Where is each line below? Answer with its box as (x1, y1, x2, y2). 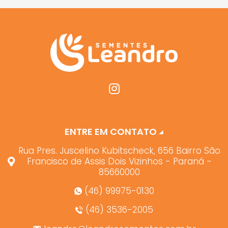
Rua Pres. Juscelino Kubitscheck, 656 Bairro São (18, 145, 220, 157)
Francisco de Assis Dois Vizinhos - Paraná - (26, 155, 212, 168)
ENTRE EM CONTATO (65, 125, 159, 138)
